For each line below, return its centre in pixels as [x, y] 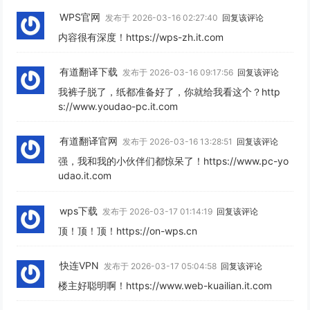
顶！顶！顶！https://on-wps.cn [128, 230]
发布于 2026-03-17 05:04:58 [162, 266]
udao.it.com [85, 176]
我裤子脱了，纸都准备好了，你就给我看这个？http [170, 92]
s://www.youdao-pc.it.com [118, 107]
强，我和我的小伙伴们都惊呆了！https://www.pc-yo [174, 161]
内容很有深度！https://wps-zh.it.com [141, 37]
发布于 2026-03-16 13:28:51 [179, 142]
